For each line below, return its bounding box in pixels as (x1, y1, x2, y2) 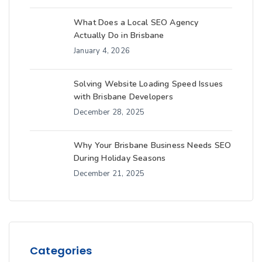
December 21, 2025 (74, 168, 145, 180)
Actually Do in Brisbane (74, 30, 164, 42)
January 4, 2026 (74, 46, 130, 57)
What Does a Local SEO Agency (74, 17, 199, 29)
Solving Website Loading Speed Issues (74, 78, 223, 90)
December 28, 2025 (74, 107, 145, 118)
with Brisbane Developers (74, 91, 173, 103)
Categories (30, 243, 92, 258)
